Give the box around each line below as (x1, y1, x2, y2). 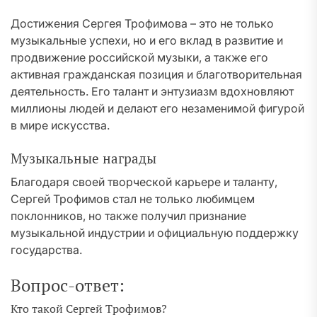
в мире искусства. (11, 118, 110, 132)
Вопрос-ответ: (11, 274, 125, 296)
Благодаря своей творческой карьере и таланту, (11, 175, 277, 189)
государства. (11, 243, 82, 257)
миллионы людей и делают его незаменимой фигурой (11, 101, 304, 115)
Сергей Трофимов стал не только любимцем (11, 192, 255, 206)
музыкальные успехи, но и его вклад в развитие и (11, 33, 283, 47)
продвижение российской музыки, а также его (11, 50, 268, 64)
